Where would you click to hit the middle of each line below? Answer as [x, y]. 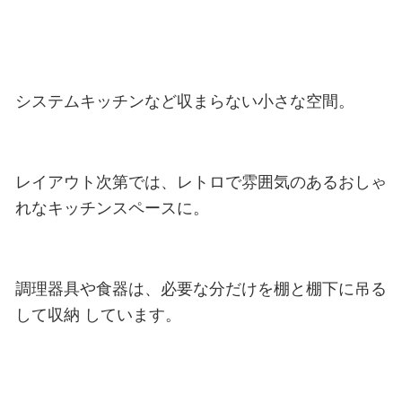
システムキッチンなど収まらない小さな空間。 [184, 100]
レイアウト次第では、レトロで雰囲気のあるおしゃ [201, 181]
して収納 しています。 [98, 314]
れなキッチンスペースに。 [112, 207]
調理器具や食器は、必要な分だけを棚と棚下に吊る [201, 288]
